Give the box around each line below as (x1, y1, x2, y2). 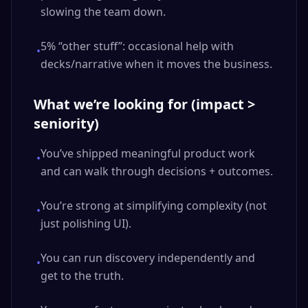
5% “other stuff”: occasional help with (41, 38, 234, 54)
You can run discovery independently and (41, 250, 255, 265)
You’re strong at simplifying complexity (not (41, 198, 267, 213)
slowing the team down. (41, 4, 166, 19)
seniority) (34, 114, 99, 133)
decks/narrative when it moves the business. (41, 56, 272, 71)
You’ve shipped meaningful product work (41, 146, 255, 161)
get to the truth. (41, 268, 124, 283)
